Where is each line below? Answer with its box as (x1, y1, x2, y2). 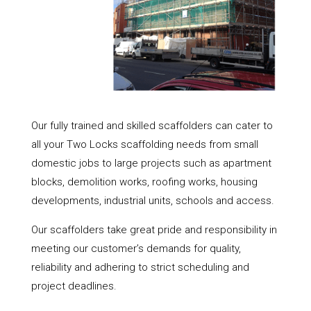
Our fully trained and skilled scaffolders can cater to (31, 119, 273, 132)
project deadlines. (31, 279, 117, 292)
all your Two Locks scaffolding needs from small (31, 137, 258, 151)
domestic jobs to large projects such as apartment (31, 156, 271, 169)
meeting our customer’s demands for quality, (31, 242, 241, 255)
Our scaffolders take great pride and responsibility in (31, 223, 277, 236)
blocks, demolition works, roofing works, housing (31, 175, 258, 188)
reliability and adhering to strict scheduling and (31, 260, 249, 274)
